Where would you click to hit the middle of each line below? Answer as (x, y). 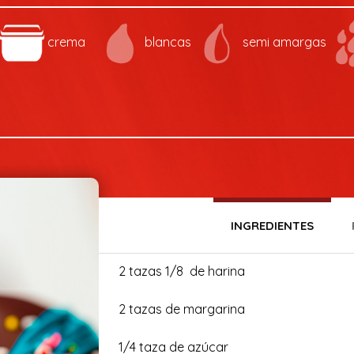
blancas (168, 41)
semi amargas (284, 41)
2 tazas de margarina (181, 309)
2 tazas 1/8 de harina (183, 271)
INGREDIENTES (272, 226)
